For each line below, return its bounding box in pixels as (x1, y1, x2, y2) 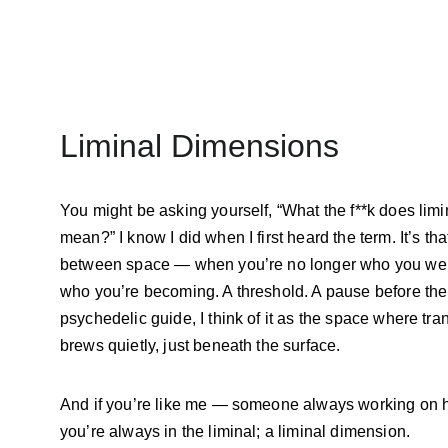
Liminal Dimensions (60, 128, 339, 164)
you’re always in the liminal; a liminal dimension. (60, 423, 411, 440)
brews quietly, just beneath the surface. (60, 337, 341, 354)
